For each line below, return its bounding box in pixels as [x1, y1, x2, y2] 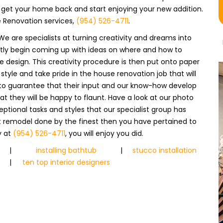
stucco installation [132, 145, 197, 155]
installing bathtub [36, 145, 97, 155]
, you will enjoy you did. [65, 128, 143, 138]
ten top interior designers [22, 157, 110, 167]
